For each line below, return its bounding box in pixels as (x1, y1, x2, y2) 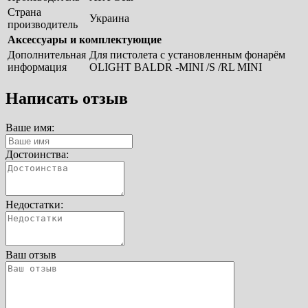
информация (8, 61, 67, 74)
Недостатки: (5, 198, 63, 210)
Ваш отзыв (5, 248, 56, 261)
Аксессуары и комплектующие (8, 34, 162, 46)
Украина (89, 12, 129, 25)
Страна (8, 6, 41, 19)
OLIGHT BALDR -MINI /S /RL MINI (89, 61, 262, 74)
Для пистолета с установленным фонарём (89, 49, 285, 61)
